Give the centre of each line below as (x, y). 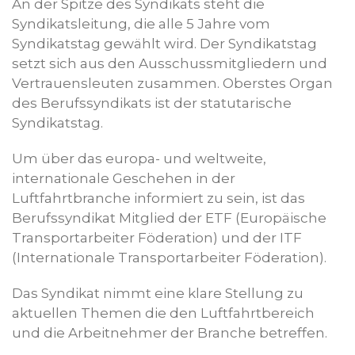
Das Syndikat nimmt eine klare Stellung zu (158, 293)
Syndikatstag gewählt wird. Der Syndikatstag (164, 44)
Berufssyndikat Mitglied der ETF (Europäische (169, 218)
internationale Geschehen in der (124, 178)
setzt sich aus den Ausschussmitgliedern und (170, 63)
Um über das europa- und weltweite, (139, 158)
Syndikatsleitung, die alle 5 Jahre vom (141, 24)
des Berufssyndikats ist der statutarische (152, 103)
